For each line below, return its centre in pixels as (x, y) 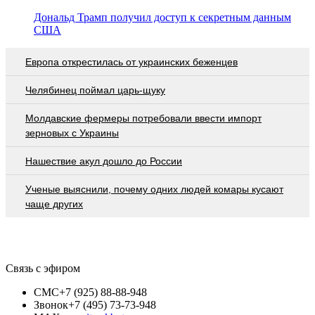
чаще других (54, 204)
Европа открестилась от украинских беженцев (131, 62)
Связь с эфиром (43, 268)
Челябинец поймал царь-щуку (95, 90)
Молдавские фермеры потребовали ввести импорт (143, 118)
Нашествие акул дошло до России (104, 161)
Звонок (51, 304)
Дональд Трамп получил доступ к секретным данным (162, 17)
